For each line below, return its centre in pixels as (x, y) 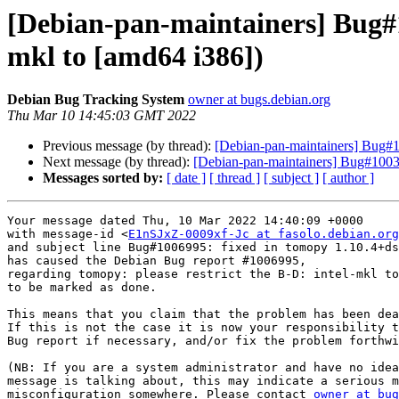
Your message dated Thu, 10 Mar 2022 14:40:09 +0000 (185, 221)
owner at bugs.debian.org (259, 100)
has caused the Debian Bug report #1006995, (157, 261)
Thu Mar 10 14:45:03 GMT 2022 (102, 116)
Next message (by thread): (118, 162)
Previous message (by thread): (129, 146)
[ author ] (348, 178)
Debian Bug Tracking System (96, 100)
